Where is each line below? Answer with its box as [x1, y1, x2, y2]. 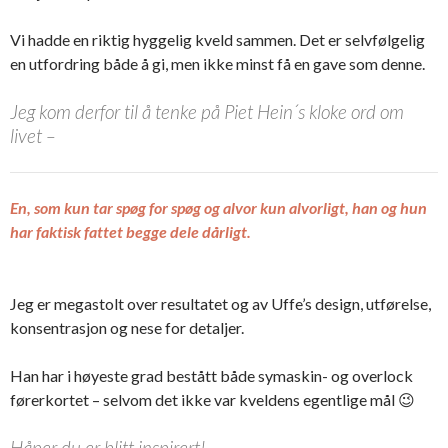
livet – [10, 123, 55, 147]
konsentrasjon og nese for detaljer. [10, 317, 244, 337]
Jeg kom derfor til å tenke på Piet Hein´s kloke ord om [10, 99, 404, 123]
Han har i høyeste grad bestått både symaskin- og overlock [10, 365, 413, 385]
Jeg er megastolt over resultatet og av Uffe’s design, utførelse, [10, 293, 431, 313]
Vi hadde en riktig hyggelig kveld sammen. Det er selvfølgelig [10, 29, 425, 49]
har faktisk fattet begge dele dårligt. [10, 221, 251, 241]
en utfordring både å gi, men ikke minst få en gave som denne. [10, 53, 425, 73]
